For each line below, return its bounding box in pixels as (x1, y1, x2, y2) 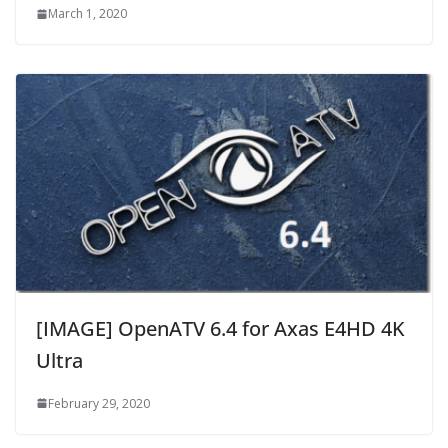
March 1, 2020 (48, 5, 127, 23)
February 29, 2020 (48, 394, 150, 412)
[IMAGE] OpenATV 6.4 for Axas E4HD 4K (36, 314, 405, 342)
